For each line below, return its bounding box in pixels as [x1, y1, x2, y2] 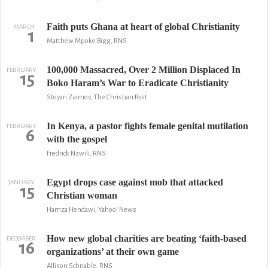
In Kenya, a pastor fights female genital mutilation [46, 121, 248, 131]
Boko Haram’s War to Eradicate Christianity [46, 78, 229, 88]
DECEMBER [7, 235, 36, 242]
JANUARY [8, 179, 35, 185]
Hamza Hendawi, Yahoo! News [46, 206, 136, 214]
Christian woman [46, 190, 117, 200]
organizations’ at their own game [46, 246, 179, 257]
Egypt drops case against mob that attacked [46, 177, 223, 187]
